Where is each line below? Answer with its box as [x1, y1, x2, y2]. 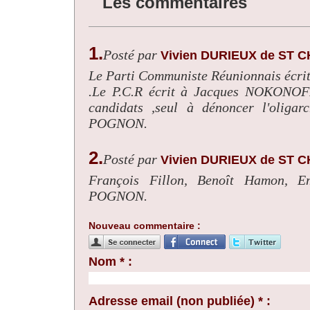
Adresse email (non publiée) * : [89, 294, 271, 309]
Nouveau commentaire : [89, 220, 201, 232]
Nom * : [89, 255, 132, 269]
